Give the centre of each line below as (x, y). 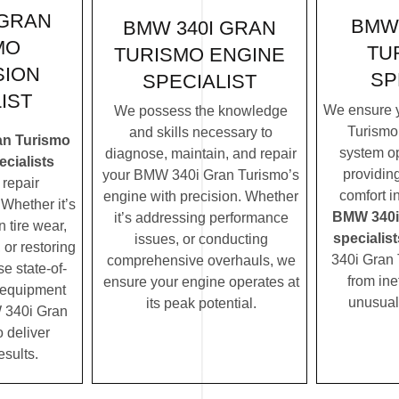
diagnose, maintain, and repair (201, 154)
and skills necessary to (201, 133)
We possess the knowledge (201, 111)
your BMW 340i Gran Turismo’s (201, 175)
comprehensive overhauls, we (201, 261)
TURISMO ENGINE (199, 54)
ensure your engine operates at (201, 282)
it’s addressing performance (201, 218)
